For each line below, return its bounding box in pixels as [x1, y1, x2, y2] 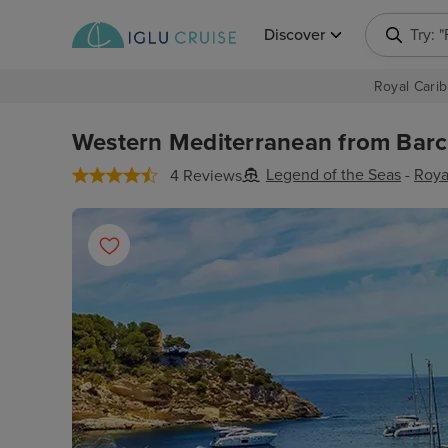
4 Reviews [170, 166, 242, 186]
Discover [264, 24, 325, 45]
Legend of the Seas [266, 165, 401, 185]
